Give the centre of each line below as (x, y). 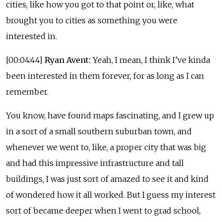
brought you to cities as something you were (92, 20)
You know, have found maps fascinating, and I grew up (110, 115)
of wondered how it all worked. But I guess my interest (111, 194)
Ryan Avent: (68, 60)
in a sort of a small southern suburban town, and (99, 131)
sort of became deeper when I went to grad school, (103, 210)
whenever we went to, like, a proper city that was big (106, 147)
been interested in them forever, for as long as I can (105, 76)
